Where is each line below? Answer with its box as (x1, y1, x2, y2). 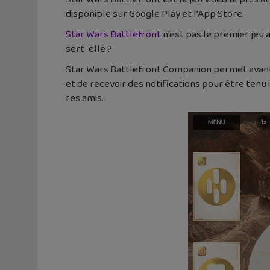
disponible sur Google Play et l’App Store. (66, 5, 244, 22)
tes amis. (66, 90, 104, 107)
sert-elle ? (66, 40, 112, 57)
